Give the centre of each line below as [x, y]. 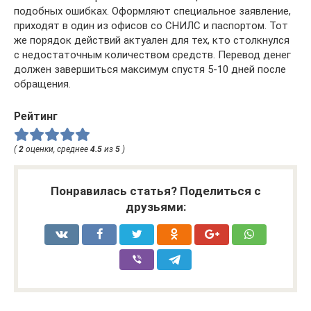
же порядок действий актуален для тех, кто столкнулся [152, 40]
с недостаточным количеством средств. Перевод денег [152, 55]
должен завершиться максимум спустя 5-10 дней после [150, 69]
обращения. [42, 84]
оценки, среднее [57, 149]
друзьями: [155, 207]
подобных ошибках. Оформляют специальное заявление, [152, 11]
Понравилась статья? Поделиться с [155, 191]
